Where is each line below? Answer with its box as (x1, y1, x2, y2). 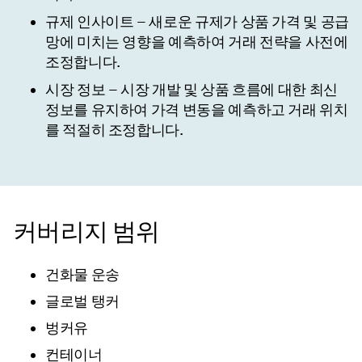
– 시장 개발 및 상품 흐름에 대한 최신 (105, 81, 338, 99)
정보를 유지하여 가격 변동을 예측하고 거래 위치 (45, 101, 348, 119)
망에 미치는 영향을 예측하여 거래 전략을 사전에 (45, 33, 348, 51)
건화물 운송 (45, 266, 120, 284)
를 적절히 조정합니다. (45, 121, 183, 139)
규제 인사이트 (45, 12, 134, 31)
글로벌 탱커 (45, 293, 120, 310)
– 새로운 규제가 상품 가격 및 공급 (133, 13, 349, 31)
